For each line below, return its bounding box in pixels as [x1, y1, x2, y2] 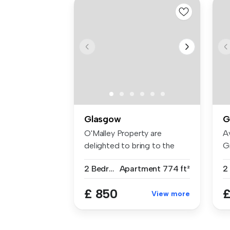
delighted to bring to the [84, 140, 175, 150]
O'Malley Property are [84, 128, 162, 138]
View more [151, 189, 190, 198]
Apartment [119, 163, 161, 174]
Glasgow [84, 113, 121, 125]
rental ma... [84, 152, 122, 163]
